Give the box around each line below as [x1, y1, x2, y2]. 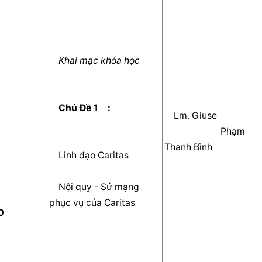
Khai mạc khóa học [54, 54, 145, 66]
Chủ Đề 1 [54, 102, 104, 113]
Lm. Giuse [174, 109, 218, 121]
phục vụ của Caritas [49, 196, 145, 208]
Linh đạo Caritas [58, 149, 139, 161]
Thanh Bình [164, 141, 222, 153]
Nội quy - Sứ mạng [49, 181, 59, 192]
